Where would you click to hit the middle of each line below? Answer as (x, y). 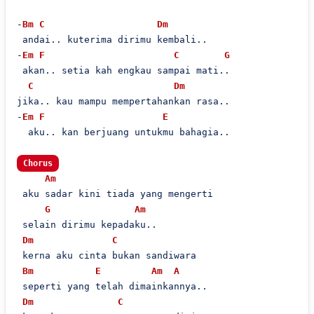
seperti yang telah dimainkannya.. (112, 286)
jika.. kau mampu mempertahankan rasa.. (123, 101)
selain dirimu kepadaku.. (87, 225)
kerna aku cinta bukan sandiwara (106, 255)
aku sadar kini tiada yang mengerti (115, 194)
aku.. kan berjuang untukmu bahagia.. (123, 132)
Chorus (37, 163)
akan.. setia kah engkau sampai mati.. (123, 70)
